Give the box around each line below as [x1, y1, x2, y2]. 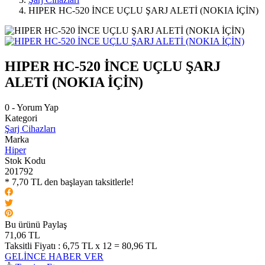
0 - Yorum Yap [5, 102, 59, 112]
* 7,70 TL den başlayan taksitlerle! [5, 176, 134, 187]
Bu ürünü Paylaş [5, 219, 67, 230]
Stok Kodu [5, 155, 46, 166]
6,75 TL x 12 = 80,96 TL [60, 240, 157, 251]
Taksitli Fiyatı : [5, 240, 60, 251]
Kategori [5, 112, 37, 123]
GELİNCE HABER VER [5, 251, 104, 261]
